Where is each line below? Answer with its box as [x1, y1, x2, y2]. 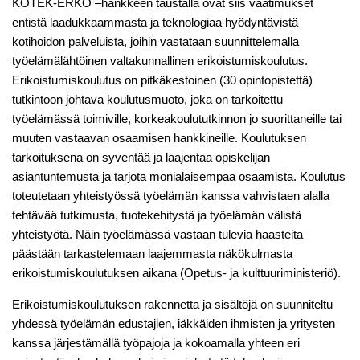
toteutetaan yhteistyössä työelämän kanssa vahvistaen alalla [12, 189, 329, 203]
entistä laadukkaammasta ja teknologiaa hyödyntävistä [12, 15, 298, 30]
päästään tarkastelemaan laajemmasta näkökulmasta [12, 247, 292, 261]
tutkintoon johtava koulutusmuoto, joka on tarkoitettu [12, 92, 283, 107]
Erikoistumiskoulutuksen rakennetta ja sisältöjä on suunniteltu [12, 297, 333, 312]
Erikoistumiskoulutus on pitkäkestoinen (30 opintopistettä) [12, 73, 313, 88]
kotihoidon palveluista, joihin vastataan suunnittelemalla [12, 35, 299, 49]
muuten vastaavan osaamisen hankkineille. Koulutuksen [12, 131, 306, 145]
